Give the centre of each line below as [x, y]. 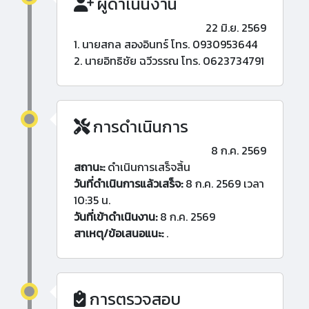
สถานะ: [89, 167]
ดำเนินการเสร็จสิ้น [148, 167]
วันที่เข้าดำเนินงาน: [116, 217]
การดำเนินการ [139, 127]
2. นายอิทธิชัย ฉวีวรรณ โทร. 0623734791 [169, 61]
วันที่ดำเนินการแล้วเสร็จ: [128, 184]
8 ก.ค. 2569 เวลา [223, 184]
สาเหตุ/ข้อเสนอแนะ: [119, 233]
